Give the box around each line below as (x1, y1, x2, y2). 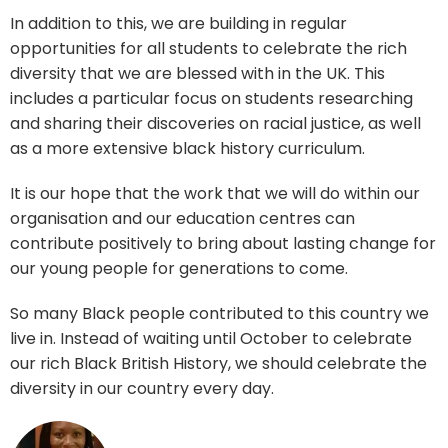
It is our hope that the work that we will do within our (10, 181, 420, 205)
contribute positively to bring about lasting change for (10, 231, 436, 255)
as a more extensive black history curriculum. (10, 136, 365, 160)
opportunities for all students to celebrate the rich (10, 36, 407, 60)
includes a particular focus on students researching (10, 86, 413, 110)
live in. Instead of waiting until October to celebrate (10, 326, 412, 350)
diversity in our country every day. (10, 376, 274, 400)
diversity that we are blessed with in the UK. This (10, 61, 385, 85)
